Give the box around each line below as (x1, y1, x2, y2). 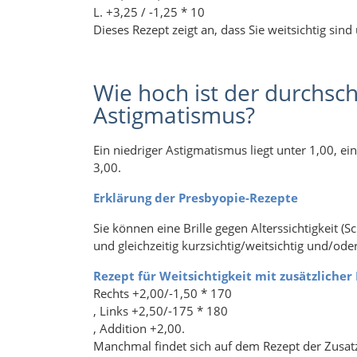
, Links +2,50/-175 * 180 (93, 303, 231, 320)
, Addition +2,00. (93, 320, 185, 337)
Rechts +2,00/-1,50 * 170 (93, 285, 232, 302)
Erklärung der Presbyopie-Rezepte (93, 190, 298, 206)
